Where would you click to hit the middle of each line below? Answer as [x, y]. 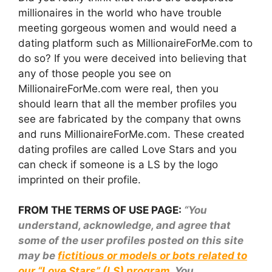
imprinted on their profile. [80, 179]
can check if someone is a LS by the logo [118, 164]
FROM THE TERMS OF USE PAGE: [101, 210]
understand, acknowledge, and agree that [124, 226]
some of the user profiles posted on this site [131, 241]
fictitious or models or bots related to [152, 256]
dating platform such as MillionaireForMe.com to [135, 43]
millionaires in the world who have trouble [120, 12]
